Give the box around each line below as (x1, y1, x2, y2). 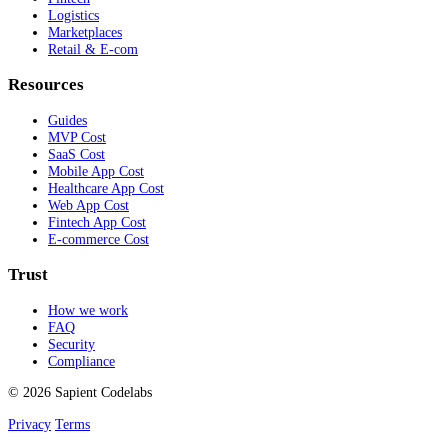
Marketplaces (48, 24, 122, 41)
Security (48, 335, 95, 352)
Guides (48, 112, 87, 129)
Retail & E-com (48, 41, 138, 58)
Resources (8, 75, 84, 95)
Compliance (48, 352, 115, 369)
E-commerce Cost (48, 231, 149, 248)
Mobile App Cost (48, 163, 144, 180)
